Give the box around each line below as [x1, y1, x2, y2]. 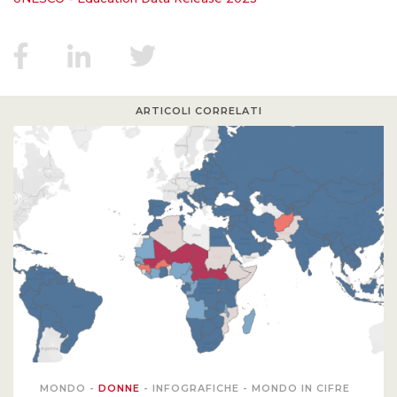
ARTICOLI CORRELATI [135, 104, 262, 117]
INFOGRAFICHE [152, 382, 243, 395]
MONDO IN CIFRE [252, 382, 350, 395]
